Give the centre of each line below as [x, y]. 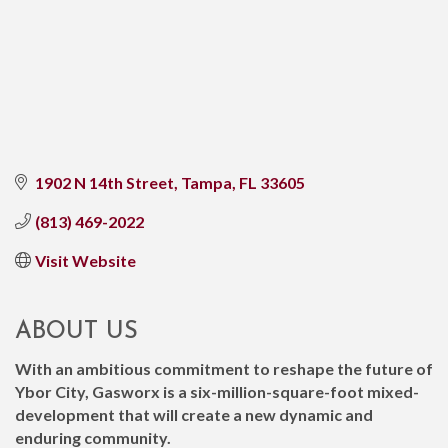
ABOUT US [76, 331]
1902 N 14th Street [104, 182]
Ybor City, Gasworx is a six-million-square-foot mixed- [217, 391]
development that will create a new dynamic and [194, 414]
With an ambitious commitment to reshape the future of [224, 368]
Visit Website [85, 260]
